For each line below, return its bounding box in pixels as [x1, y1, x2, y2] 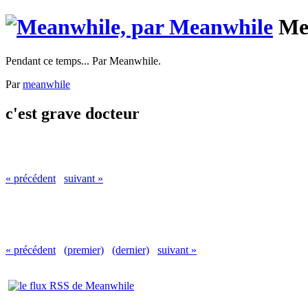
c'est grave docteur [5, 104, 140, 122]
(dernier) [112, 243, 149, 256]
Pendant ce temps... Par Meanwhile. [5, 54, 161, 67]
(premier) [64, 243, 104, 256]
